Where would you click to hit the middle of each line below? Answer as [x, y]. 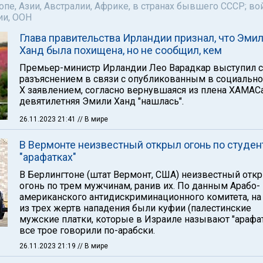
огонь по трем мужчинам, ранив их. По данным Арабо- [140, 186]
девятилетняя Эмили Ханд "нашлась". [102, 101]
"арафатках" [48, 157]
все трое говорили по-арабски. [87, 230]
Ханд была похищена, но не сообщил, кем [121, 50]
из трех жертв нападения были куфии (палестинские [135, 208]
